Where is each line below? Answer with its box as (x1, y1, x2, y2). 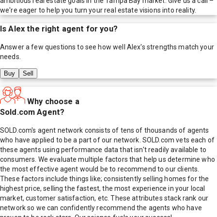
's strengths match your (140, 43, 214, 51)
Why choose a (27, 96, 79, 106)
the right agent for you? (25, 24, 118, 33)
